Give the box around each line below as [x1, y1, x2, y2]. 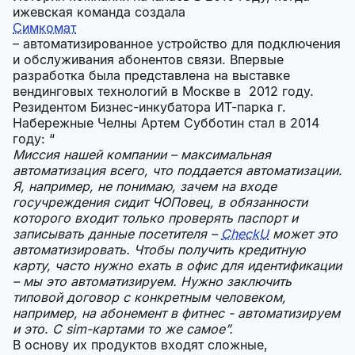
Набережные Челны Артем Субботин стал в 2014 [13, 115, 319, 132]
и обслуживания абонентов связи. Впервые [13, 52, 284, 68]
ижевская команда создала [13, 4, 185, 21]
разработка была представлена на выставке [13, 67, 290, 84]
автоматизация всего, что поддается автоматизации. [13, 162, 342, 179]
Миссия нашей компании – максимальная [13, 147, 271, 163]
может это [269, 226, 338, 242]
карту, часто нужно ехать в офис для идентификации [13, 258, 342, 274]
